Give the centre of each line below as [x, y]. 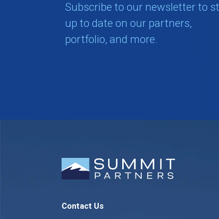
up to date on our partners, [129, 23]
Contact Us [83, 206]
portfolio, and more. [111, 39]
